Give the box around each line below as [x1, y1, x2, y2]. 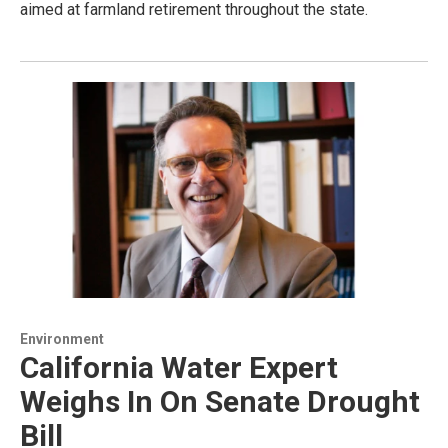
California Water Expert [20, 350, 338, 386]
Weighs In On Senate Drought [20, 384, 420, 420]
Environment [20, 331, 104, 348]
